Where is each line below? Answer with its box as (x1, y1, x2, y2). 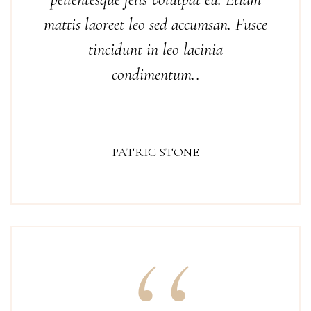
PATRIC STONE (112, 144, 199, 160)
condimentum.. (111, 65, 200, 85)
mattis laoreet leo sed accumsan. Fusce (44, 15, 267, 35)
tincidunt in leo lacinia (88, 40, 223, 60)
